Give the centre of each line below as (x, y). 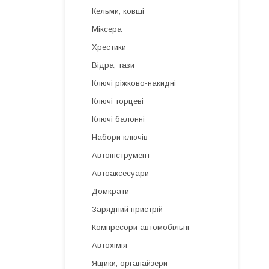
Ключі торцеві (118, 101)
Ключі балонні (118, 119)
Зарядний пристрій (127, 209)
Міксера (107, 29)
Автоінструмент (121, 155)
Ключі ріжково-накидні (134, 83)
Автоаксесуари (120, 173)
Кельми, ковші (118, 11)
